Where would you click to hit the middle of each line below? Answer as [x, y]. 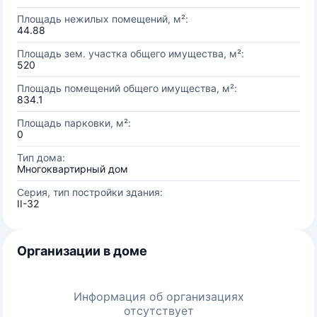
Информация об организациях [158, 296]
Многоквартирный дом [73, 169]
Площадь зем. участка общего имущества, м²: [131, 53]
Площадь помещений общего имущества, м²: [127, 88]
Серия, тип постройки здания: [90, 192]
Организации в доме [82, 251]
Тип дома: [41, 157]
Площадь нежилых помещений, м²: [103, 19]
